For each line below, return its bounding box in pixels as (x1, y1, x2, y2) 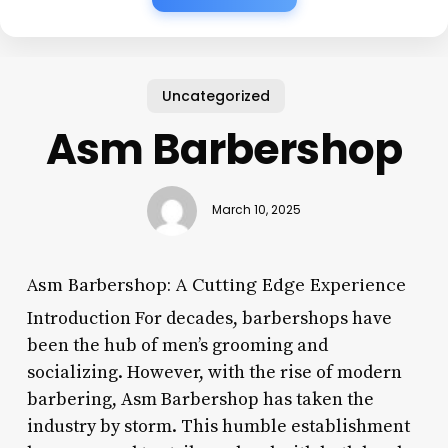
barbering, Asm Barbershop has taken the (26, 387, 374, 411)
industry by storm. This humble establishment (26, 414, 410, 438)
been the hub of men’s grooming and (26, 333, 328, 357)
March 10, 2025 (211, 202, 301, 219)
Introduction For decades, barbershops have (26, 306, 392, 330)
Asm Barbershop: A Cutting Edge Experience (26, 272, 406, 296)
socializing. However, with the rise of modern (26, 360, 402, 384)
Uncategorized (162, 85, 271, 106)
